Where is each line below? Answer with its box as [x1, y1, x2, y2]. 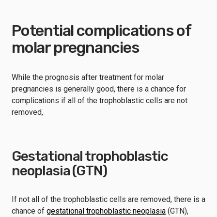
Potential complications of [12, 21, 191, 40]
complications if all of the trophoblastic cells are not [12, 96, 187, 105]
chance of [12, 206, 46, 216]
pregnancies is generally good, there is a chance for [12, 84, 186, 93]
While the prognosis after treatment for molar [12, 73, 164, 82]
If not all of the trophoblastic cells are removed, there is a [12, 195, 205, 204]
